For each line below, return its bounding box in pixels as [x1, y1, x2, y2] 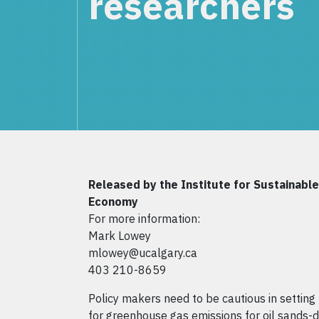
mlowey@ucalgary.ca [88, 246, 197, 260]
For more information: [88, 211, 200, 226]
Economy [88, 194, 138, 209]
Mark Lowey [88, 229, 151, 243]
